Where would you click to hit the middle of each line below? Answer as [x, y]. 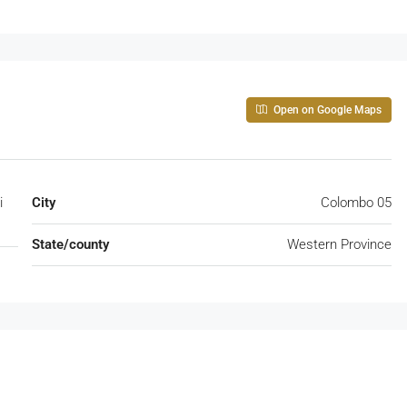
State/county [70, 245]
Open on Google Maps [326, 110]
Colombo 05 [356, 203]
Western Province [339, 245]
